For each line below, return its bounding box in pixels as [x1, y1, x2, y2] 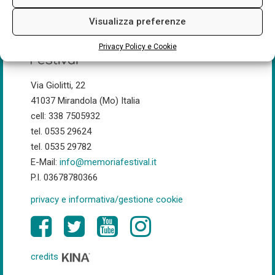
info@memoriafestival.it [60, 157, 157, 168]
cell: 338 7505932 [31, 110, 100, 122]
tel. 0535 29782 [31, 141, 91, 153]
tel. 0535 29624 [31, 126, 91, 137]
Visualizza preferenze [89, 16, 186, 27]
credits [31, 251, 61, 263]
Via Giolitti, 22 [31, 80, 85, 91]
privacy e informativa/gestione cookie [31, 194, 183, 206]
